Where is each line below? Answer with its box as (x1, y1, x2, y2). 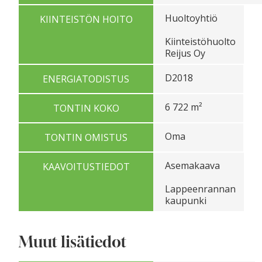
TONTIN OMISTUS (44, 130, 127, 144)
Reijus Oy (165, 46, 205, 60)
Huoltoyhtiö (165, 11, 218, 25)
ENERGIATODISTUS (43, 72, 129, 85)
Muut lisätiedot (19, 235, 126, 251)
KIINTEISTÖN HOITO (39, 12, 133, 26)
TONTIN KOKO (53, 101, 119, 115)
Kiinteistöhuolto (165, 35, 236, 48)
